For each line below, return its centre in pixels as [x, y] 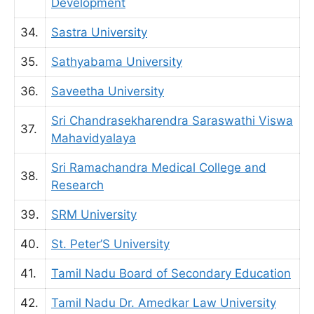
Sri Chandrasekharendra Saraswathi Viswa [172, 121]
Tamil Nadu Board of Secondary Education [171, 273]
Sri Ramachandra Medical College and [159, 168]
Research [77, 185]
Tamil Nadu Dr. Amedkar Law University [164, 303]
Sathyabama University [117, 62]
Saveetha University [108, 91]
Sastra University [99, 32]
